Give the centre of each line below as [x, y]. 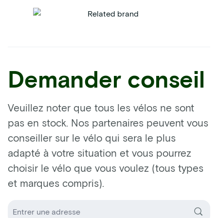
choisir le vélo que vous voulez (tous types [106, 167]
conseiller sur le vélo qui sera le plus [92, 137]
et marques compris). [56, 182]
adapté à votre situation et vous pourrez [100, 152]
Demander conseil [106, 78]
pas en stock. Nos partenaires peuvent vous [108, 122]
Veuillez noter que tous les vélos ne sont [101, 107]
